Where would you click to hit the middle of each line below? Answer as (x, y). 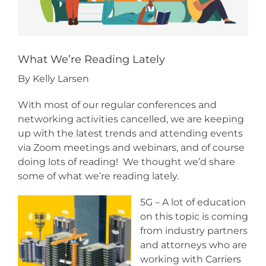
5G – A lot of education (193, 202)
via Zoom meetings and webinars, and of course (131, 147)
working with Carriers (191, 259)
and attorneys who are (194, 245)
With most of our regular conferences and (117, 104)
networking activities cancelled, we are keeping (131, 119)
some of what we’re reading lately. (98, 176)
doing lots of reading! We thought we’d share (126, 161)
